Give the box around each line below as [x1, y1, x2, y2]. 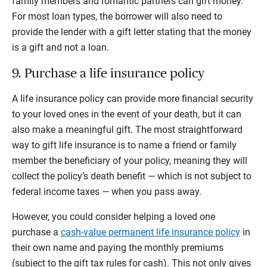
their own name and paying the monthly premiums [12, 241, 223, 253]
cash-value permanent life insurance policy [61, 226, 240, 238]
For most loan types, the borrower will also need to [12, 10, 222, 22]
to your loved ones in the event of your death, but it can [12, 108, 241, 120]
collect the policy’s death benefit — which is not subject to [12, 170, 252, 182]
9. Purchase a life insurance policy [12, 66, 204, 80]
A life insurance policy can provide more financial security [12, 92, 253, 104]
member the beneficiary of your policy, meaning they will [12, 154, 247, 166]
